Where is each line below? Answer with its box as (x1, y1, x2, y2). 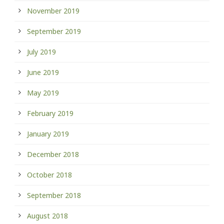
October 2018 (27, 170, 72, 179)
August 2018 (27, 211, 68, 220)
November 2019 (27, 6, 79, 15)
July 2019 (27, 47, 56, 56)
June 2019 (27, 67, 59, 77)
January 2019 (27, 129, 69, 138)
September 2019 (27, 26, 81, 36)
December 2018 (27, 149, 79, 159)
